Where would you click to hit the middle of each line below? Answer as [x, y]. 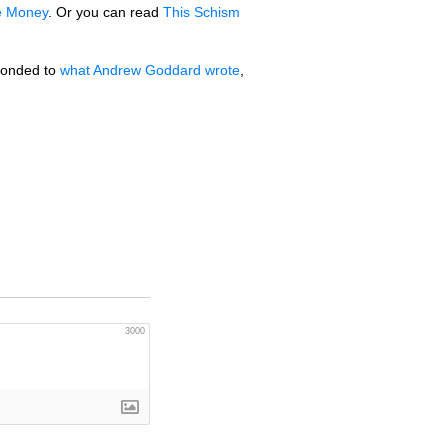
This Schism [201, 12]
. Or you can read [105, 12]
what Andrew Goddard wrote [150, 70]
